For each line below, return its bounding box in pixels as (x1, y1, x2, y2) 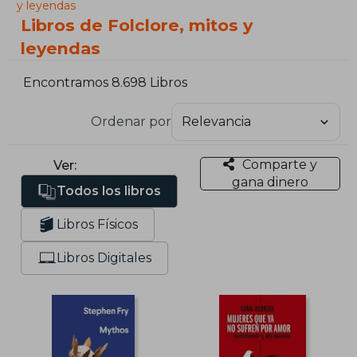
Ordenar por (90, 113, 171, 129)
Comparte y (241, 156, 317, 172)
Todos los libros (57, 182, 162, 198)
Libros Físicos (57, 216, 139, 232)
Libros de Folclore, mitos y (21, 15, 253, 35)
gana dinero (231, 174, 308, 190)
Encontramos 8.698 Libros (23, 75, 188, 91)
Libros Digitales (57, 249, 152, 265)
